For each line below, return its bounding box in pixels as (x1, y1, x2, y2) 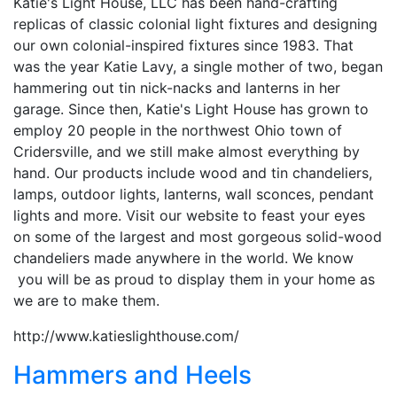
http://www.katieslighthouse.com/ (13, 326, 239, 345)
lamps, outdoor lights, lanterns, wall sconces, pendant (13, 184, 374, 203)
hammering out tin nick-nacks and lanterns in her (13, 78, 340, 97)
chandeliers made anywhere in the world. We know (13, 248, 354, 267)
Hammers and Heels (13, 359, 252, 390)
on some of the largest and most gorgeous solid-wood (13, 227, 382, 245)
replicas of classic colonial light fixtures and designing (13, 14, 378, 33)
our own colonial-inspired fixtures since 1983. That (13, 35, 354, 54)
